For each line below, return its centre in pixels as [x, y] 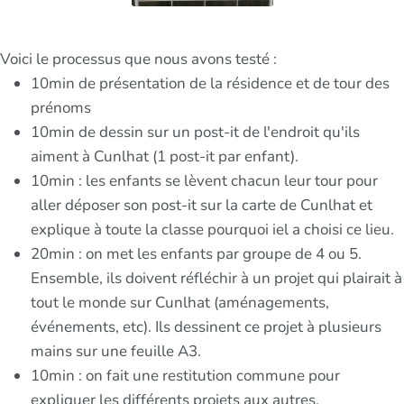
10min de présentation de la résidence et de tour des [210, 83]
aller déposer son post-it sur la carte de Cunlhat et [202, 205]
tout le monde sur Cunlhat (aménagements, [180, 302]
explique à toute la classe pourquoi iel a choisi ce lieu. [212, 229]
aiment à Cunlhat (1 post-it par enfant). [165, 156]
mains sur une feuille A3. [116, 351]
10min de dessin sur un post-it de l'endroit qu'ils [195, 132]
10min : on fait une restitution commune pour [185, 375]
